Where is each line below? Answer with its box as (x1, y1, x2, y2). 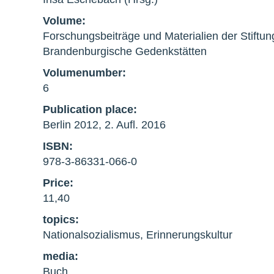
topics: (43, 213, 79, 226)
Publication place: (43, 103, 137, 116)
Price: (43, 176, 73, 189)
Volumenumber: (43, 66, 126, 79)
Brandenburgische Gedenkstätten (43, 45, 207, 57)
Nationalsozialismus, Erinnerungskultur (43, 228, 232, 241)
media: (43, 250, 78, 262)
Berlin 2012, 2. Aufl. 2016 (43, 118, 166, 131)
